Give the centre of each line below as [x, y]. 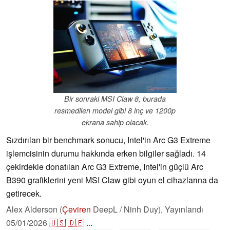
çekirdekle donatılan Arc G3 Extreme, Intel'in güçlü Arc [105, 167]
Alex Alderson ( [34, 209]
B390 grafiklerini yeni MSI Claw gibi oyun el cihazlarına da [112, 180]
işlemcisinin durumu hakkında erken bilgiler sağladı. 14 [106, 154]
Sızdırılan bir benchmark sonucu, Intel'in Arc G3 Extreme [108, 140]
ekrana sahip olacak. [115, 122]
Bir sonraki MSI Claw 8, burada [115, 99]
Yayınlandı [184, 209]
